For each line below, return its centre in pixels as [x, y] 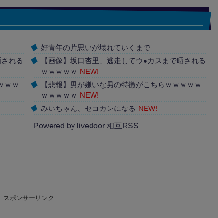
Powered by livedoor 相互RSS [86, 126]
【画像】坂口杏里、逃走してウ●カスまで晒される [123, 61]
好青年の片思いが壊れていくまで [96, 47]
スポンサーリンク [29, 198]
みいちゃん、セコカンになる [88, 108]
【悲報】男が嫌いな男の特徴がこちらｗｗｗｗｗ [121, 84]
